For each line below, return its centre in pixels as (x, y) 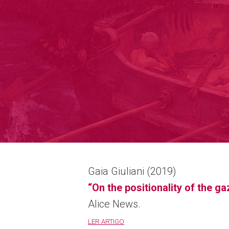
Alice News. (114, 204)
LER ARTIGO (106, 222)
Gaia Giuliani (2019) (132, 171)
